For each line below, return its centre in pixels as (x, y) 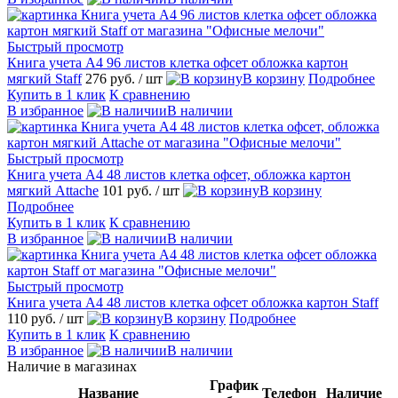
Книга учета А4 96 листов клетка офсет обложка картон (178, 62)
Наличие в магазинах (72, 366)
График (234, 385)
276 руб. (112, 78)
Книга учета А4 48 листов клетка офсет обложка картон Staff (193, 302)
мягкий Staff (44, 78)
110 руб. (33, 318)
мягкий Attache (53, 190)
